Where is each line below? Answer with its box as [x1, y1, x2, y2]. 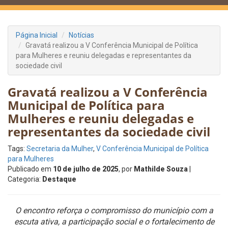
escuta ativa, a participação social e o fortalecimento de [14, 217, 214, 226]
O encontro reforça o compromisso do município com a [15, 206, 213, 215]
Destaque [42, 175, 76, 183]
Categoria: [8, 175, 42, 183]
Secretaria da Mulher [26, 145, 93, 153]
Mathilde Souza [134, 165, 188, 173]
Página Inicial [16, 31, 58, 39]
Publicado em [8, 165, 53, 173]
